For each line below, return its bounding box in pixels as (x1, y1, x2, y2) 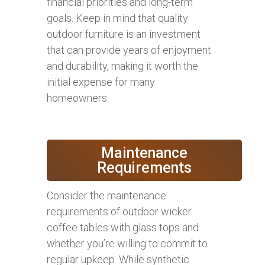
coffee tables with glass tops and (47, 221, 199, 234)
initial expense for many (47, 75, 155, 88)
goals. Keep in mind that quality (47, 11, 188, 24)
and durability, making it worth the (47, 59, 198, 72)
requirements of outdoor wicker (47, 205, 192, 218)
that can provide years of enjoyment (47, 43, 211, 56)
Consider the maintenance (47, 189, 166, 202)
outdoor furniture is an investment (47, 27, 201, 40)
